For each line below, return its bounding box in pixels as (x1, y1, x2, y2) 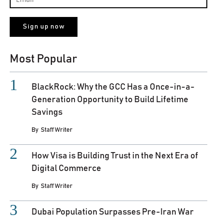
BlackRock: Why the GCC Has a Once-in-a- (31, 82, 195, 92)
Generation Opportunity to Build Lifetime (31, 95, 188, 104)
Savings (31, 108, 62, 117)
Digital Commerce (31, 164, 101, 173)
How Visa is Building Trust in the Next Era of (31, 151, 198, 160)
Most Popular (10, 53, 77, 65)
